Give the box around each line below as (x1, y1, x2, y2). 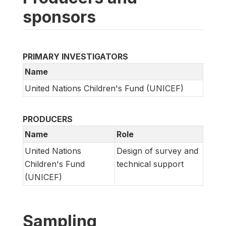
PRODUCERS (23, 114, 73, 124)
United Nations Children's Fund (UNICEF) (25, 83, 184, 93)
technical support (117, 158, 184, 169)
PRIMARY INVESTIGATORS (23, 51, 128, 62)
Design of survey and (117, 145, 198, 156)
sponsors (23, 7, 96, 27)
